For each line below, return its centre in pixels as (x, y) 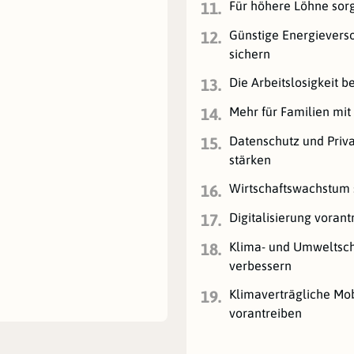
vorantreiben (265, 313)
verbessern (260, 265)
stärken (250, 159)
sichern (249, 53)
